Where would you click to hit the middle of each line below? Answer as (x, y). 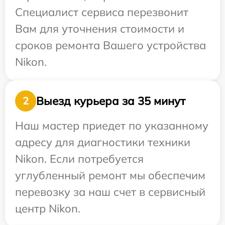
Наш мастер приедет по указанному (112, 126)
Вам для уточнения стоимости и (100, 29)
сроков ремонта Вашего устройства (110, 45)
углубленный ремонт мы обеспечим (110, 175)
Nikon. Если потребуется (79, 159)
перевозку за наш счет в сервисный (110, 192)
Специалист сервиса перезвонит (102, 12)
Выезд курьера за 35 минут (111, 101)
